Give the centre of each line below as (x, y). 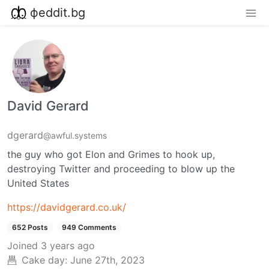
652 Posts (30, 228)
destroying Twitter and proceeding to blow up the (121, 169)
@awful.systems (75, 136)
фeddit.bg (58, 12)
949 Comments (89, 228)
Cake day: (44, 260)
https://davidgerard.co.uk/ (67, 207)
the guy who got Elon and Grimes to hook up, (111, 155)
